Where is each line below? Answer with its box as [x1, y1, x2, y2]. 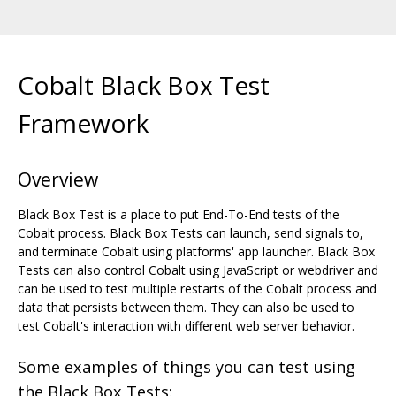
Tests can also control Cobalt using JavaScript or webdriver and [18, 261, 378, 278]
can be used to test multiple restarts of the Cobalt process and [18, 279, 377, 297]
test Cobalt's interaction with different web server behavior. [18, 316, 354, 334]
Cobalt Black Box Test [18, 67, 270, 102]
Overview [18, 166, 98, 192]
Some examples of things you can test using [18, 356, 355, 377]
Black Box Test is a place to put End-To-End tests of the [18, 205, 339, 223]
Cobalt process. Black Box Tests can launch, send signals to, [18, 224, 363, 241]
